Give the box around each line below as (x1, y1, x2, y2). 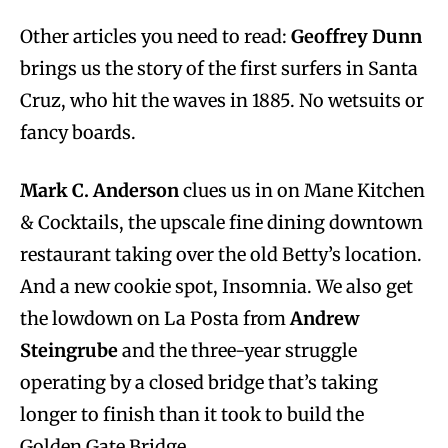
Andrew (286, 306, 359, 330)
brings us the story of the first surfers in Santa (20, 56, 418, 80)
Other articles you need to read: (20, 24, 287, 48)
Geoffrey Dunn (287, 24, 422, 48)
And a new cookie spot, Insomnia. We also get (20, 274, 413, 298)
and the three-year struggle (118, 338, 357, 362)
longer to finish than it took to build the (20, 402, 364, 426)
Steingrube (20, 338, 118, 362)
